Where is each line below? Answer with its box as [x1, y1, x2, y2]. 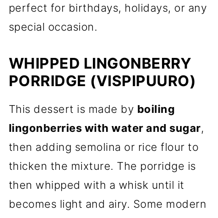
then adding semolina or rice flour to [8, 141, 199, 153]
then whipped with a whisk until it [8, 179, 184, 191]
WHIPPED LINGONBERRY [8, 54, 192, 72]
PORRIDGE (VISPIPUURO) [8, 72, 196, 90]
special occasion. [8, 20, 98, 33]
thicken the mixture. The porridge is [8, 160, 196, 172]
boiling [137, 103, 175, 115]
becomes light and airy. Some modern [8, 198, 207, 210]
